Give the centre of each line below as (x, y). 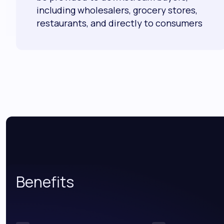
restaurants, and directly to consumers (119, 23)
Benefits (45, 182)
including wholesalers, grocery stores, (117, 10)
